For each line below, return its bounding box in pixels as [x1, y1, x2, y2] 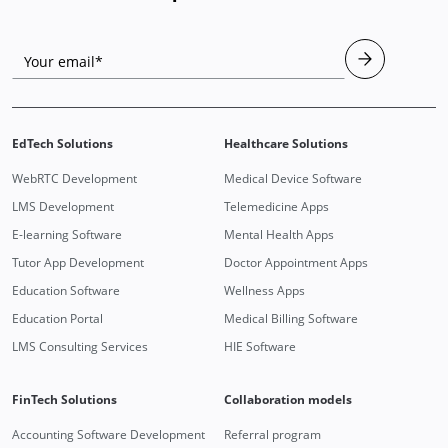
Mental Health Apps [223, 226, 334, 244]
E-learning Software [12, 226, 122, 244]
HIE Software [223, 338, 296, 356]
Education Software [12, 282, 120, 300]
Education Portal [12, 310, 103, 328]
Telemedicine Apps [223, 198, 329, 216]
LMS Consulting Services [12, 338, 148, 356]
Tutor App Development [12, 254, 144, 272]
